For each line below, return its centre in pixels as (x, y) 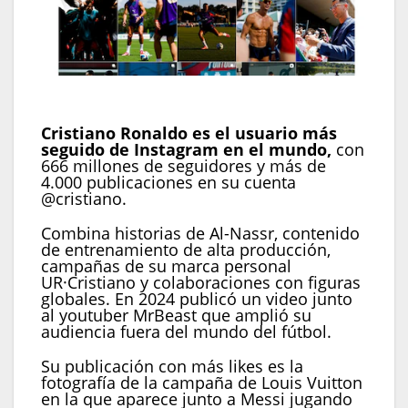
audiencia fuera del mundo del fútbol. (186, 332)
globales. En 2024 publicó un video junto (197, 299)
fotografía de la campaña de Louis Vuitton (202, 383)
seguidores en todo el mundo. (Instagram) (175, 113)
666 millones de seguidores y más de (184, 166)
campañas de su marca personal (166, 266)
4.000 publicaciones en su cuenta (168, 183)
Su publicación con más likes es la (172, 367)
